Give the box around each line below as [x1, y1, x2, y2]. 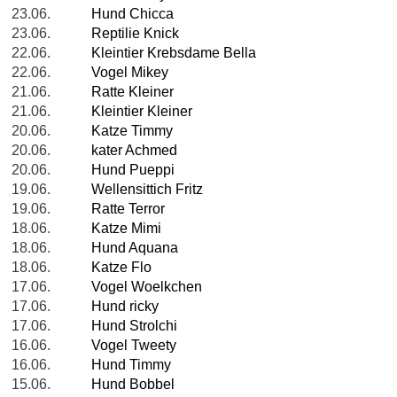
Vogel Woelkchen [91, 279, 202, 295]
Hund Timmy [91, 357, 171, 373]
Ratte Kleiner [91, 84, 174, 100]
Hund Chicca [91, 6, 174, 22]
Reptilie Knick [91, 26, 179, 42]
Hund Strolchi [91, 318, 177, 334]
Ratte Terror [91, 201, 165, 217]
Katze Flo [91, 260, 152, 276]
